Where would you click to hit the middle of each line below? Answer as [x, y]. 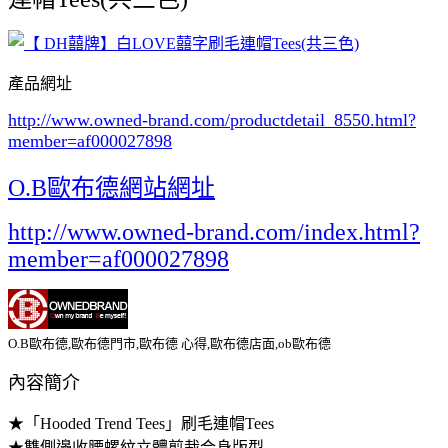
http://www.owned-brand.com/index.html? [214, 231]
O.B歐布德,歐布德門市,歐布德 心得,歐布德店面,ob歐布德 [169, 343]
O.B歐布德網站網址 [111, 187]
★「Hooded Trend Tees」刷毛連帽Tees [141, 423]
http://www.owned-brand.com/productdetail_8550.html [208, 119]
